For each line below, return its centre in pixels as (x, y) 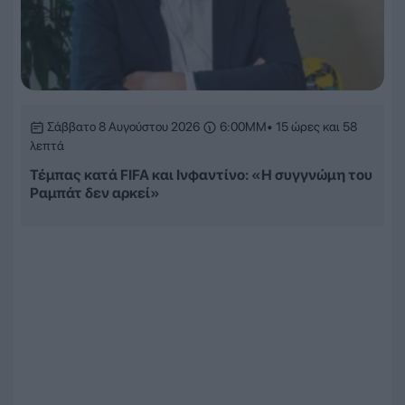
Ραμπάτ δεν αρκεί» (95, 193)
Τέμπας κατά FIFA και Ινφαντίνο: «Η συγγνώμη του (201, 175)
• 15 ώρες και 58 (312, 127)
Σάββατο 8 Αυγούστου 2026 (123, 127)
